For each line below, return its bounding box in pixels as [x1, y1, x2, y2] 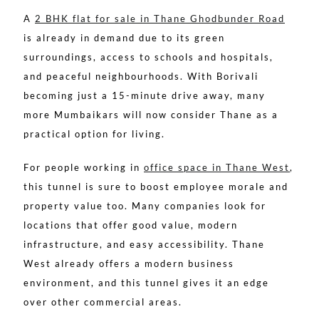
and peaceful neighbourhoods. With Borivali [23, 70, 258, 83]
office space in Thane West [144, 162, 290, 174]
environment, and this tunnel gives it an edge [23, 277, 269, 289]
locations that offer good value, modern [23, 219, 238, 231]
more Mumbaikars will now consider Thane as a [23, 109, 278, 121]
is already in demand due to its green [23, 32, 225, 44]
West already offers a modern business [23, 258, 234, 270]
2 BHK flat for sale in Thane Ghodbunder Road [35, 13, 285, 25]
